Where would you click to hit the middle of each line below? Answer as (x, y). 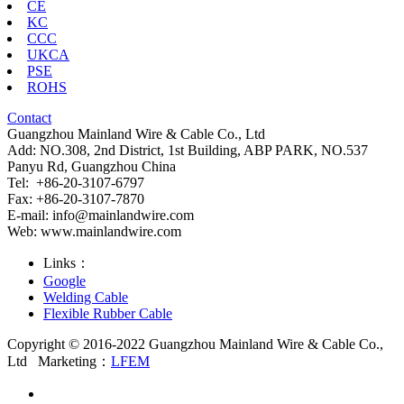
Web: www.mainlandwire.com (94, 231)
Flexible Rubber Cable (108, 313)
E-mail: (30, 215)
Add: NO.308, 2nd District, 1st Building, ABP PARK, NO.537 (188, 150)
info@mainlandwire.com (123, 215)
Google (64, 280)
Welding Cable (86, 297)
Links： (67, 262)
